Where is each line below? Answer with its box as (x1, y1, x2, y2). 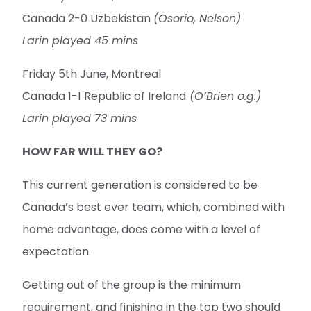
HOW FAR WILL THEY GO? (22, 143, 162, 160)
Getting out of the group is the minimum (22, 276, 241, 293)
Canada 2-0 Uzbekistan (22, 10, 153, 26)
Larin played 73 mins (22, 110, 137, 126)
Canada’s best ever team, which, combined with (22, 199, 285, 215)
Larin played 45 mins (22, 32, 138, 49)
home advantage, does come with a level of (22, 221, 260, 237)
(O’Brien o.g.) (186, 87, 261, 104)
